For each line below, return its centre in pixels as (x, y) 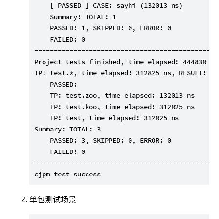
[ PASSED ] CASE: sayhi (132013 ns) (109, 6)
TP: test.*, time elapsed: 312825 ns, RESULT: (120, 73)
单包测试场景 (53, 200)
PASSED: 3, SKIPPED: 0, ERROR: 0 (103, 141)
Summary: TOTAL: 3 (67, 129)
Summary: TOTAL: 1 (75, 17)
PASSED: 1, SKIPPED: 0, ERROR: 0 (103, 28)
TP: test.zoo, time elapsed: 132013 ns (114, 96)
